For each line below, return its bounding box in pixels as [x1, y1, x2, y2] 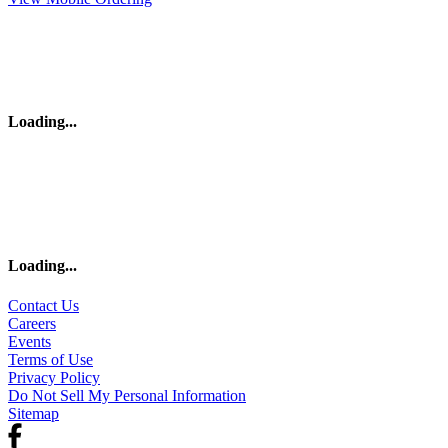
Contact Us [8, 296, 79, 314]
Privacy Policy [8, 368, 100, 386]
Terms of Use [8, 350, 93, 368]
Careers [8, 314, 56, 332]
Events [8, 332, 51, 350]
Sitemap [8, 404, 59, 422]
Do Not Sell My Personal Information [8, 386, 246, 404]
